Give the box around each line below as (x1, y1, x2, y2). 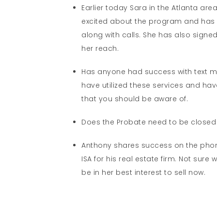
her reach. (81, 43, 119, 53)
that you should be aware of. (81, 93, 188, 104)
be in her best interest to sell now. (81, 167, 206, 177)
